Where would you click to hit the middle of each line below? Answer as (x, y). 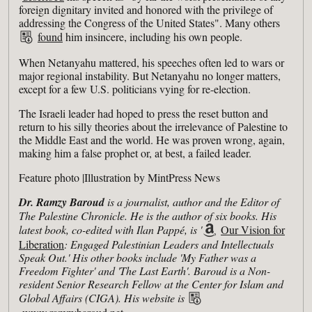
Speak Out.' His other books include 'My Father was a (138, 257)
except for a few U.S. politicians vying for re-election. (135, 88)
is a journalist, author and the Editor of (193, 201)
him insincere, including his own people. (153, 36)
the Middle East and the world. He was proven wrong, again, (152, 139)
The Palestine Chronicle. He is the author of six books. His (148, 215)
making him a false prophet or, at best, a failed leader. (135, 153)
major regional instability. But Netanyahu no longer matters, (150, 75)
